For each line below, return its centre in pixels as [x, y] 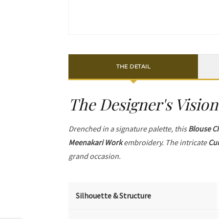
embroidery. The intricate [165, 142]
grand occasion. [95, 156]
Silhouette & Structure [114, 196]
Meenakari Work [96, 142]
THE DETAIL [133, 66]
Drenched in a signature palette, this [129, 129]
